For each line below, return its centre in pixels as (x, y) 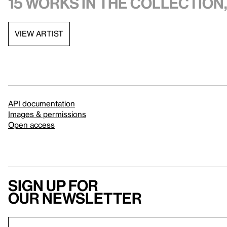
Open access (31, 124)
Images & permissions (47, 114)
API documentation (42, 103)
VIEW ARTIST (39, 34)
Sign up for (53, 185)
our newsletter (75, 198)
